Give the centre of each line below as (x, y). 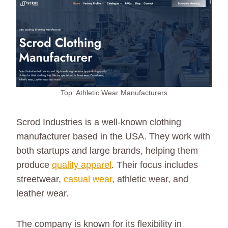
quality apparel (82, 165)
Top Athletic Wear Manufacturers (114, 92)
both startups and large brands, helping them (107, 150)
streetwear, (40, 179)
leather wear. (42, 193)
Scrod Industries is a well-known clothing (99, 122)
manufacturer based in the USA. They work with (113, 136)
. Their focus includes (155, 165)
